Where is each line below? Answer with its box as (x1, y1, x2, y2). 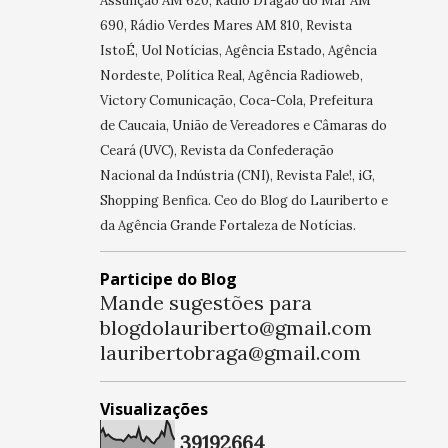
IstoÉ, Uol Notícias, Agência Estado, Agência (99, 42, 377, 60)
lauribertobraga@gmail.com (99, 340, 361, 366)
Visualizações (99, 398, 208, 421)
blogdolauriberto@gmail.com (99, 315, 372, 341)
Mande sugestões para (99, 290, 312, 316)
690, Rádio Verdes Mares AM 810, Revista (99, 17, 352, 35)
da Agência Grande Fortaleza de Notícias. (99, 217, 356, 235)
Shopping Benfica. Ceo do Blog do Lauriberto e (99, 192, 388, 210)
